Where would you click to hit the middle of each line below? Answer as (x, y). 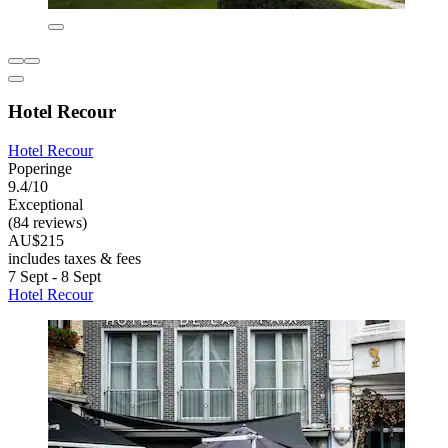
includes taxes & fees (74, 259)
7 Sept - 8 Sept (54, 277)
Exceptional (45, 205)
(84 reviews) (47, 223)
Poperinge (40, 169)
